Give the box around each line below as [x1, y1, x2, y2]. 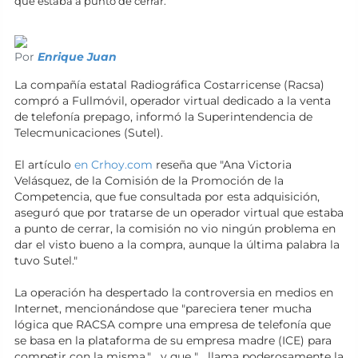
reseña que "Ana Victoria [153, 157, 292, 172]
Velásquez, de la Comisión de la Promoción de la [14, 173, 284, 188]
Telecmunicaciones [14, 125, 121, 140]
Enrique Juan [38, 50, 117, 64]
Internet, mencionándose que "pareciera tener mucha [14, 301, 312, 316]
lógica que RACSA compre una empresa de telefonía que [14, 317, 331, 332]
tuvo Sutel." [14, 253, 78, 268]
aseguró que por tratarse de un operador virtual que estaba [14, 205, 344, 220]
